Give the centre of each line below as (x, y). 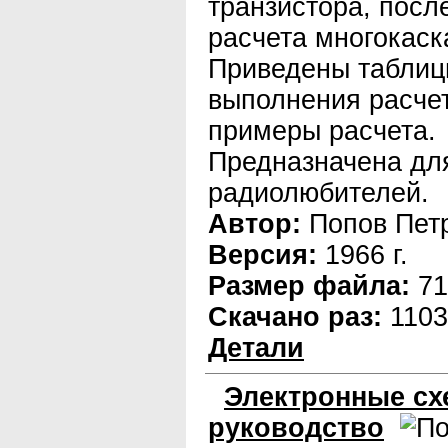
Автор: (254, 224)
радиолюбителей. (318, 193)
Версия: (262, 255)
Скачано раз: (295, 317)
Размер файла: (309, 286)
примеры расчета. (322, 131)
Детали (256, 348)
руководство (296, 428)
